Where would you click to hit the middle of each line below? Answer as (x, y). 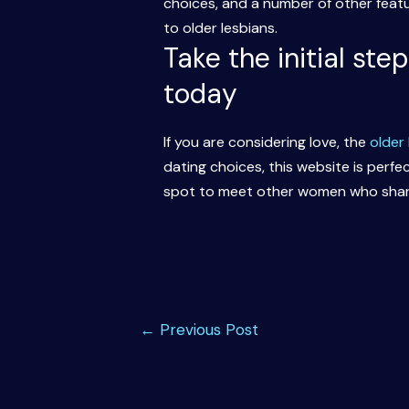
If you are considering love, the (266, 142)
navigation (148, 347)
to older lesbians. (220, 28)
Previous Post (206, 329)
